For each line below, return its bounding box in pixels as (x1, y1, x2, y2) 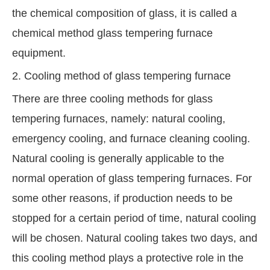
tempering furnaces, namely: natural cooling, (12, 113, 225, 125)
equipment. (12, 47, 66, 60)
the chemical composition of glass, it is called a (12, 7, 237, 20)
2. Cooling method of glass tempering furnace (12, 70, 231, 83)
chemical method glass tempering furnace (12, 27, 213, 40)
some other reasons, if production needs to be (12, 192, 233, 205)
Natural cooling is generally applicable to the (12, 152, 224, 165)
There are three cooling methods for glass (12, 93, 213, 105)
